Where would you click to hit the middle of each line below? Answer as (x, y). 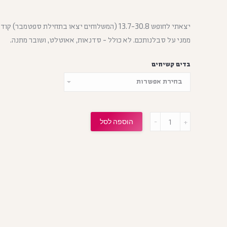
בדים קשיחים (171, 64)
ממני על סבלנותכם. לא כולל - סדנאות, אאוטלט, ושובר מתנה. (100, 40)
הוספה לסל (117, 121)
